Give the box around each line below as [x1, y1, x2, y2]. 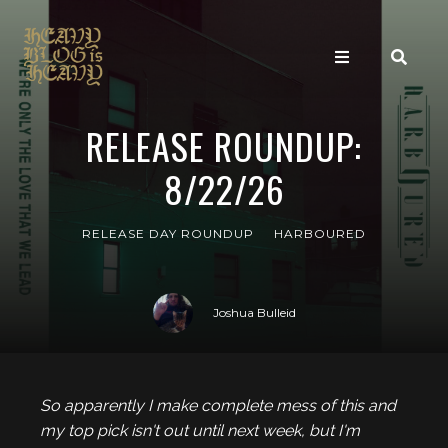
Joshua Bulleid [212, 305, 296, 320]
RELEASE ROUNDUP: [86, 119, 362, 172]
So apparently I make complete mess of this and [40, 396, 396, 415]
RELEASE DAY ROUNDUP [82, 226, 254, 241]
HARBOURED [274, 226, 366, 241]
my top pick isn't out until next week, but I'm [40, 421, 360, 440]
